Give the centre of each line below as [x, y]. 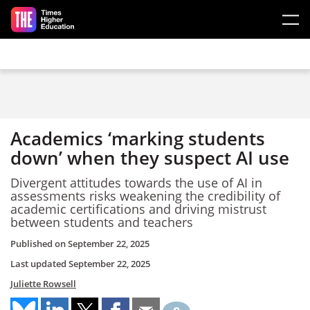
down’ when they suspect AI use [150, 158]
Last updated [39, 264]
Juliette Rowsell [43, 284]
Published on [39, 244]
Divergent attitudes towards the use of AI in [136, 182]
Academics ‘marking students [138, 138]
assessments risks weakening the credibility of [145, 195]
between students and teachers [102, 222]
